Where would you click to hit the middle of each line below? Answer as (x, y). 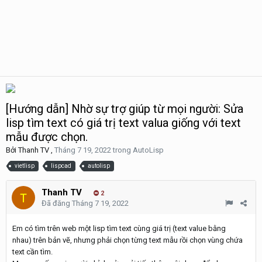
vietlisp (25, 166)
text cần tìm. (32, 251)
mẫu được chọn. (47, 137)
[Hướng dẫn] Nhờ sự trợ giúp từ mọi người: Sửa (125, 109)
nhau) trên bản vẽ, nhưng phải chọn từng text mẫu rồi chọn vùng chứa (127, 240)
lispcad (61, 166)
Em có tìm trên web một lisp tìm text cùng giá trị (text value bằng (119, 228)
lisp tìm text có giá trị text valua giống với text (123, 123)
